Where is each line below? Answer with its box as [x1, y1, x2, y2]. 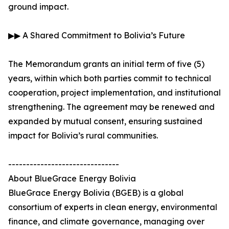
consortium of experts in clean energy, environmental [8, 202, 217, 213]
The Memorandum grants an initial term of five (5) [8, 59, 204, 70]
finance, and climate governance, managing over [8, 216, 204, 227]
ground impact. [8, 2, 68, 12]
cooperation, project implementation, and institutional [8, 87, 221, 98]
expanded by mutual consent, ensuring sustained [8, 116, 202, 127]
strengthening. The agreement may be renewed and [8, 102, 215, 112]
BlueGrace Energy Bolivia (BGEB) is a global [8, 188, 184, 198]
